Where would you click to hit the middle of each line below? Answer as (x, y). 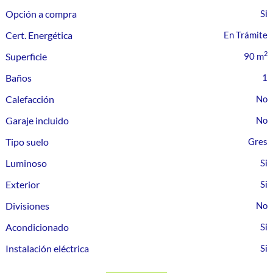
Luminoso (27, 163)
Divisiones (28, 206)
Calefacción (30, 99)
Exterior (23, 184)
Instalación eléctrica (48, 248)
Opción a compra (41, 14)
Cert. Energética (39, 35)
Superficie (27, 56)
